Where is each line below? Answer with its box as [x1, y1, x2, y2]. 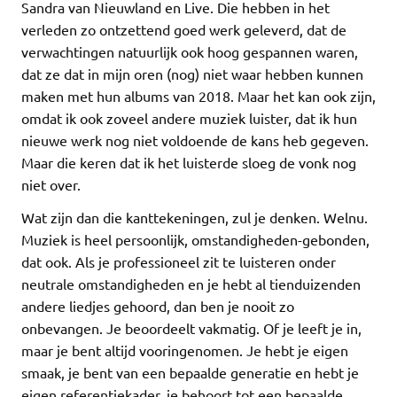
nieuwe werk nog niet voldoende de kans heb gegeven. [21, 131, 369, 150]
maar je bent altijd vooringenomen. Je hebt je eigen [21, 341, 348, 360]
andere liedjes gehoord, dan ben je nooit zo [21, 297, 294, 315]
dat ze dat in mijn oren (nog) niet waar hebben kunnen [21, 65, 363, 83]
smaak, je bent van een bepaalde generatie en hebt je [21, 363, 359, 382]
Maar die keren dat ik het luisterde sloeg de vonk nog [21, 153, 356, 172]
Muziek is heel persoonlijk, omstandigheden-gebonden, [21, 230, 370, 249]
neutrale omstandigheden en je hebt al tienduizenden [21, 275, 361, 293]
